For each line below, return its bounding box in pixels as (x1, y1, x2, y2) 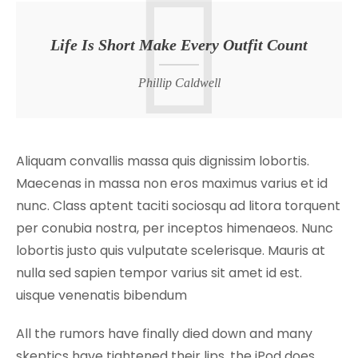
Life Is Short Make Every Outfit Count (50, 35, 308, 54)
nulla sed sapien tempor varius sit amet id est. (16, 263, 302, 282)
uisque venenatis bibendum (16, 285, 187, 304)
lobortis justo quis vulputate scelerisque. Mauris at (16, 241, 325, 260)
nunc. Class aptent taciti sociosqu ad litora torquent (16, 196, 340, 215)
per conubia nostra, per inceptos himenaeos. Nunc (16, 218, 333, 237)
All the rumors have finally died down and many (16, 324, 312, 343)
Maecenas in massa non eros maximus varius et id (16, 173, 328, 193)
